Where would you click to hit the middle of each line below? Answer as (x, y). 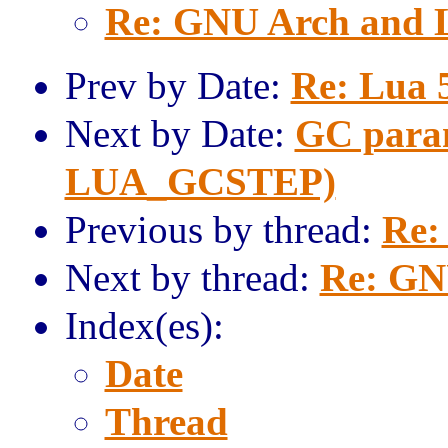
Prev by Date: (177, 85)
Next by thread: (192, 277)
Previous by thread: (223, 229)
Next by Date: (179, 133)
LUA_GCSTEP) (200, 181)
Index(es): (144, 325)
